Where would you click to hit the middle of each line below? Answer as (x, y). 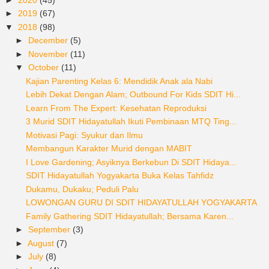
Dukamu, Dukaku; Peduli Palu (82, 189)
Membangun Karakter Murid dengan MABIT (109, 149)
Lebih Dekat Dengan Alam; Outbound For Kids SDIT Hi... (133, 95)
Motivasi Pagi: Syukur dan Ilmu (84, 135)
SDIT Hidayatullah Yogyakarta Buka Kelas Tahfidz (119, 176)
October (44, 68)
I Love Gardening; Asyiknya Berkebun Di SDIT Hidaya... (131, 162)
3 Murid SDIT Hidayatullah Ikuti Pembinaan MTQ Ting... (131, 122)
